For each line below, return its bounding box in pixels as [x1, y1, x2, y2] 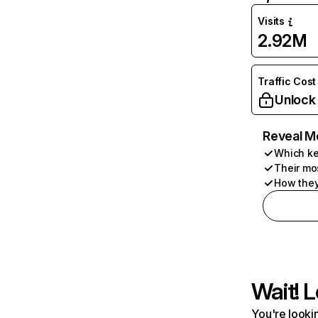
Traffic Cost [258, 75, 317, 87]
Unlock [275, 92, 316, 107]
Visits [258, 15, 285, 27]
